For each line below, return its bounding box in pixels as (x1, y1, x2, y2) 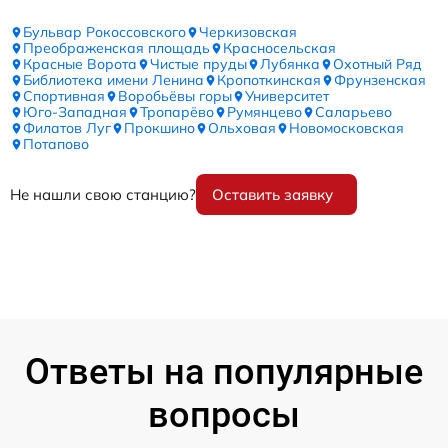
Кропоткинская (217, 71, 321, 90)
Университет (245, 87, 329, 106)
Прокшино (124, 119, 195, 138)
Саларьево (315, 103, 392, 122)
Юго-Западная (23, 103, 127, 122)
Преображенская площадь (23, 39, 210, 58)
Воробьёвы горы (118, 87, 232, 106)
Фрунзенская (334, 71, 426, 90)
